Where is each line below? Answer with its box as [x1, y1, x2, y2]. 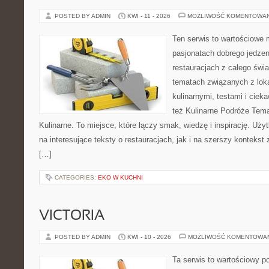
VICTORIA [39, 210, 104, 223]
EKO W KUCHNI [98, 174, 143, 181]
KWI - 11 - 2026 [127, 13, 171, 19]
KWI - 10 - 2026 [127, 234, 171, 240]
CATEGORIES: [55, 174, 98, 181]
